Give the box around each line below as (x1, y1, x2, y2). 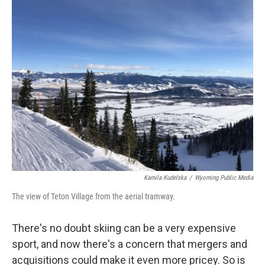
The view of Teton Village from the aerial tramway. (12, 191, 175, 201)
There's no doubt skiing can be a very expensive (12, 221, 236, 234)
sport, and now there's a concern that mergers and (12, 237, 247, 250)
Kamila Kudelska (144, 173, 186, 182)
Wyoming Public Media (195, 173, 253, 182)
